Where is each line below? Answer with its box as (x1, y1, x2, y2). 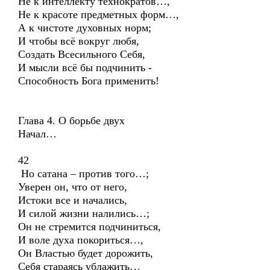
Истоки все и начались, (18, 194, 127, 206)
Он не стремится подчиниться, (18, 221, 161, 233)
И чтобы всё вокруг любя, (18, 35, 139, 47)
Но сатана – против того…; (18, 168, 149, 180)
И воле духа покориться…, (18, 234, 143, 246)
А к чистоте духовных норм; (18, 22, 151, 34)
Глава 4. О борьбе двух (18, 115, 125, 127)
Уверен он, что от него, (18, 181, 127, 193)
